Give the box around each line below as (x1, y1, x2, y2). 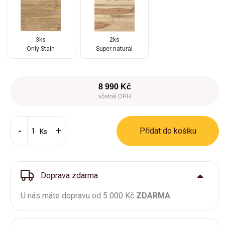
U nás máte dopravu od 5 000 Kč (21, 191, 136, 200)
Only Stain (27, 45, 55, 52)
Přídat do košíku (139, 126, 196, 136)
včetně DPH (98, 93, 131, 100)
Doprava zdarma (39, 171, 98, 180)
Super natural (96, 45, 133, 52)
